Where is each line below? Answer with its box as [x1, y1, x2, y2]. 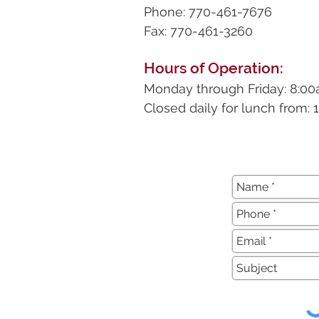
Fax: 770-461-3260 [144, 23, 253, 38]
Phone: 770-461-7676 [144, 4, 272, 19]
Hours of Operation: [144, 59, 283, 77]
